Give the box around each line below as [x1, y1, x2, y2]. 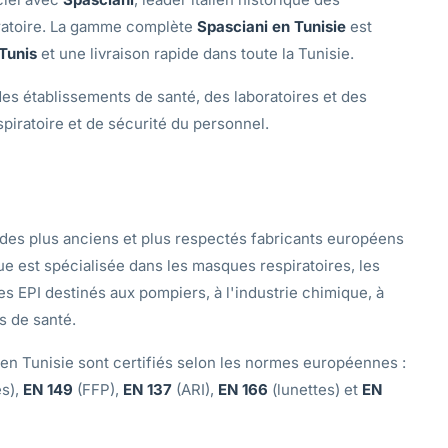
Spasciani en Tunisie [197, 16, 346, 36]
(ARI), [172, 379, 218, 399]
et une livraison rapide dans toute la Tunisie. [37, 43, 354, 63]
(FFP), [73, 379, 123, 399]
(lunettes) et [268, 379, 362, 399]
